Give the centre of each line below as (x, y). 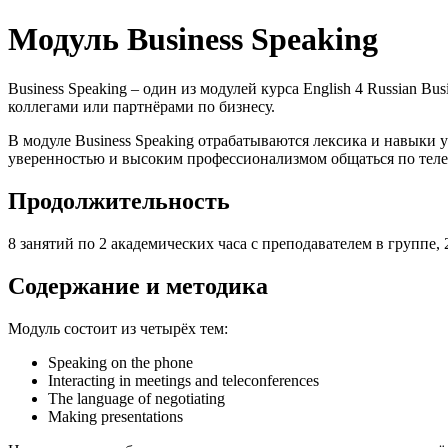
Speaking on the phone (120, 362)
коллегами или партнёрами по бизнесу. (141, 106)
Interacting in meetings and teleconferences (183, 380)
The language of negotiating (136, 398)
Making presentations (115, 416)
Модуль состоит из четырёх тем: (118, 328)
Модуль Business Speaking (193, 39)
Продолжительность (119, 200)
